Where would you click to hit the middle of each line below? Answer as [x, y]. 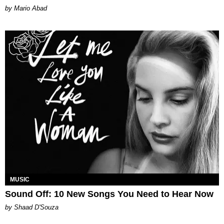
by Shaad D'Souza [32, 207]
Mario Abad [30, 8]
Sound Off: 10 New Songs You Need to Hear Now [109, 194]
